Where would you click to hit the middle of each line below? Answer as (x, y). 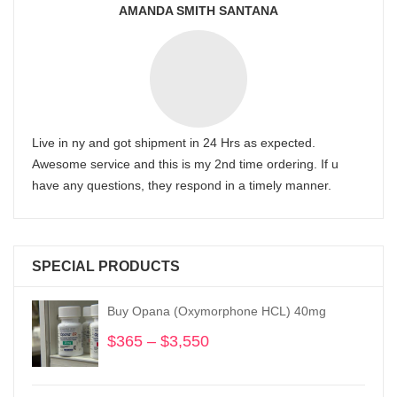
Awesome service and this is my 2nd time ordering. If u (185, 164)
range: (232, 362)
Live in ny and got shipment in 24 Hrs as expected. (174, 143)
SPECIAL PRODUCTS (106, 266)
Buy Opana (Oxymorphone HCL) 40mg (217, 311)
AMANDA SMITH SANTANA (198, 11)
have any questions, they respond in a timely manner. (182, 185)
